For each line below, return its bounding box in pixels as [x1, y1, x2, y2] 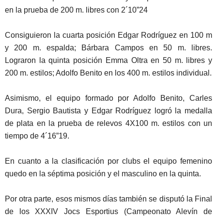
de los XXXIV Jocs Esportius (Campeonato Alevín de [5, 207, 212, 216]
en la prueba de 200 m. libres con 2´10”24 [5, 5, 148, 14]
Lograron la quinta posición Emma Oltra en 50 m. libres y [5, 56, 212, 64]
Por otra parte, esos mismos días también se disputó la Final [5, 194, 212, 203]
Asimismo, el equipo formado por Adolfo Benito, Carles [5, 93, 212, 102]
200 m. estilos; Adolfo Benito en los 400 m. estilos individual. [5, 68, 212, 77]
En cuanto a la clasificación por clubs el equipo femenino [5, 156, 212, 165]
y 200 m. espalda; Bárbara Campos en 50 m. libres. [5, 43, 212, 52]
